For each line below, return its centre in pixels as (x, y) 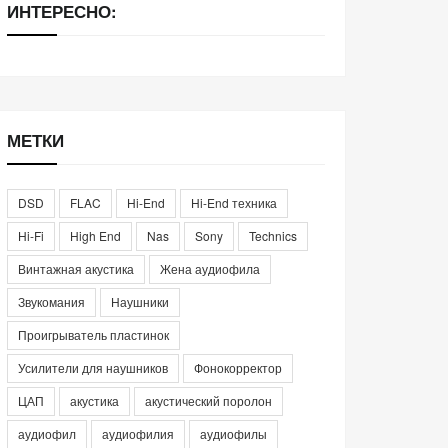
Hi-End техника (234, 202)
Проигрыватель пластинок (93, 334)
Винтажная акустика (76, 268)
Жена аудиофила (210, 268)
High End (95, 235)
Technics (273, 235)
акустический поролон (208, 400)
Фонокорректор (238, 367)
